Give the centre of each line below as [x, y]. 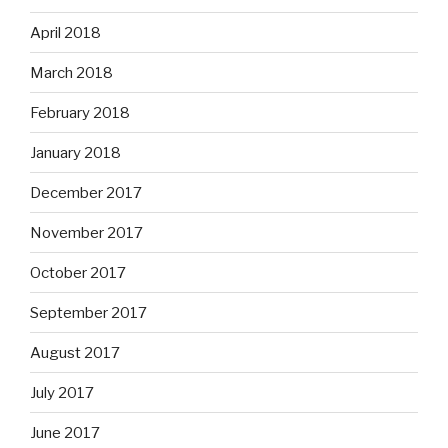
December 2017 [86, 192]
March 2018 [71, 72]
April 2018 [65, 32]
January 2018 [75, 152]
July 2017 [62, 392]
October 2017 [78, 272]
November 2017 [86, 232]
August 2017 [75, 352]
